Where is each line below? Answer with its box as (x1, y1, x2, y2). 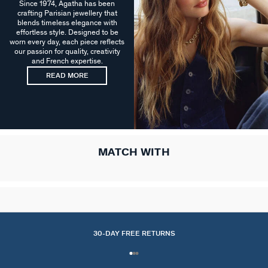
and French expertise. (31, 57, 103, 66)
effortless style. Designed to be (16, 29, 118, 37)
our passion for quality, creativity (14, 48, 120, 56)
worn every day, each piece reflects (10, 38, 124, 47)
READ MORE (45, 72, 89, 80)
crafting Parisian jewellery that (17, 10, 117, 18)
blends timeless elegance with (17, 19, 117, 28)
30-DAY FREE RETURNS (93, 230, 175, 237)
